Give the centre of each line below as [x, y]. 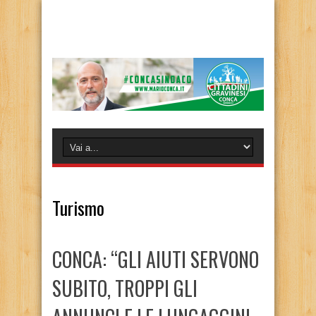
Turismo [78, 208]
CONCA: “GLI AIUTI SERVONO [156, 259]
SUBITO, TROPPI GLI [125, 288]
